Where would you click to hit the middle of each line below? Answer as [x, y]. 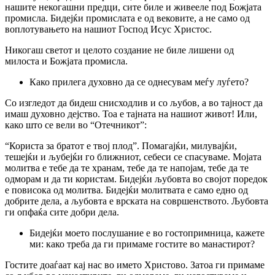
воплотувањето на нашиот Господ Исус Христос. [108, 29]
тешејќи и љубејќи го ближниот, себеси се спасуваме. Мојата [133, 157]
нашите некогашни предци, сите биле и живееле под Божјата [133, 7]
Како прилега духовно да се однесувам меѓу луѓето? [139, 82]
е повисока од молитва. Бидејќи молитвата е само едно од [126, 190]
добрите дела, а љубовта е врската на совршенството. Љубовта [137, 201]
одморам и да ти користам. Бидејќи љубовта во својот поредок [136, 179]
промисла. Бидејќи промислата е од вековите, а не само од [127, 18]
